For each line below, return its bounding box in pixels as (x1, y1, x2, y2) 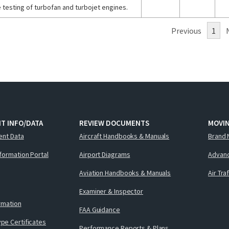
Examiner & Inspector (79, 186, 143, 196)
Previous (171, 26, 201, 36)
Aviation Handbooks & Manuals (79, 168, 171, 177)
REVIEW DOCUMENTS (79, 118, 149, 128)
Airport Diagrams (79, 149, 130, 159)
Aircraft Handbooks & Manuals (79, 131, 170, 141)
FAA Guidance (79, 204, 120, 214)
